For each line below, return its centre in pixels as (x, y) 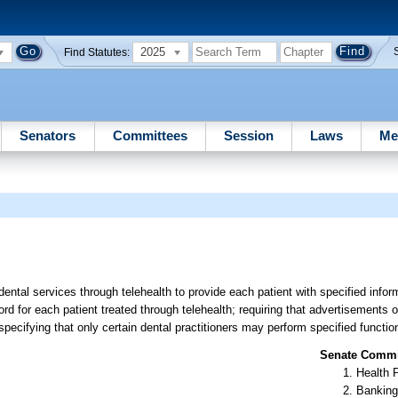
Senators (48, 135)
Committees (150, 135)
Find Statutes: (97, 52)
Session (248, 135)
